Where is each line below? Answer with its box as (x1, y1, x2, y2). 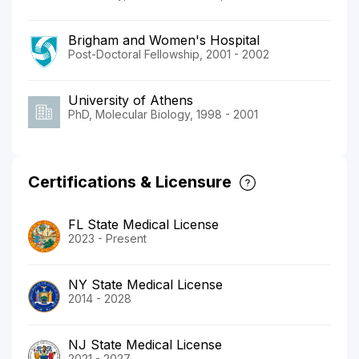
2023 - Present (68, 231, 147, 245)
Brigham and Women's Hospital (68, 31, 260, 48)
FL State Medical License (68, 216, 219, 232)
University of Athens (68, 91, 193, 108)
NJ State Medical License (68, 336, 222, 353)
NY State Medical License (68, 276, 223, 292)
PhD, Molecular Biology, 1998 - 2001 (68, 107, 258, 121)
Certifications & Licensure (28, 171, 232, 192)
